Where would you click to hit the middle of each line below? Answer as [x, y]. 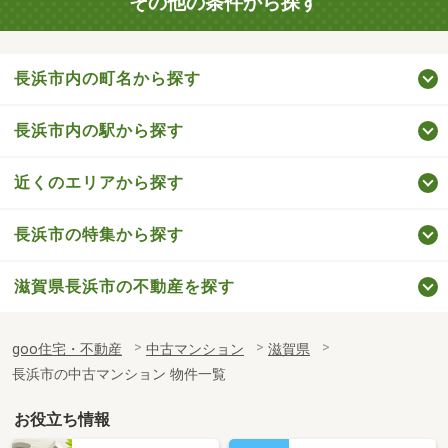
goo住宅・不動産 [67, 349]
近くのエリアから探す [99, 182]
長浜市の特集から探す [99, 234]
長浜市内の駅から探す [99, 130]
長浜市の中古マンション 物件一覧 [119, 374]
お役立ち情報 [62, 419]
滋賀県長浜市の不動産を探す [124, 286]
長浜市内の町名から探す [107, 78]
